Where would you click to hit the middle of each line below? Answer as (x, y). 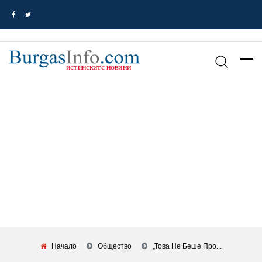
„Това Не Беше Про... (187, 246)
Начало (64, 246)
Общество (115, 246)
